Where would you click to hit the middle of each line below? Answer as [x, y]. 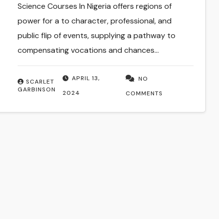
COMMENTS [144, 94]
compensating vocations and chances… [88, 50]
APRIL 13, [86, 78]
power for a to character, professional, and [94, 21]
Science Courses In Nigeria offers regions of [94, 6]
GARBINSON [36, 90]
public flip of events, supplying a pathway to [96, 36]
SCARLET [40, 82]
